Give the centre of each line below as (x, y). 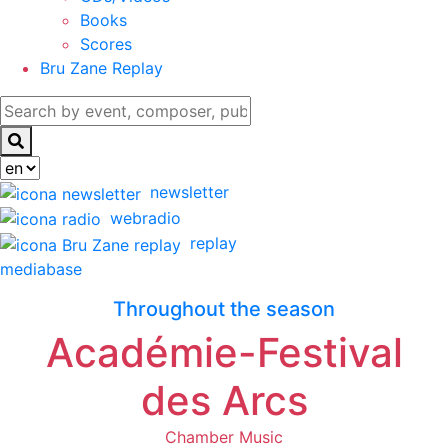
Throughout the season (224, 308)
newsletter (187, 192)
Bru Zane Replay (101, 68)
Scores (106, 44)
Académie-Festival (224, 352)
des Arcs (224, 400)
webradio (143, 217)
